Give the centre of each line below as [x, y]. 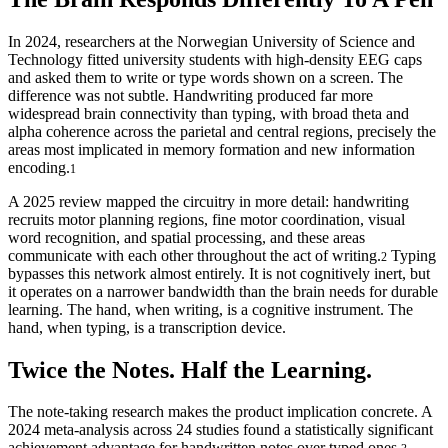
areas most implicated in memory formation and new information [211, 149]
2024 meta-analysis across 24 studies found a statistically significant [220, 430]
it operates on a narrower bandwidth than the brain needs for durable [223, 291]
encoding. [39, 167]
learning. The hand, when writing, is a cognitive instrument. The [210, 309]
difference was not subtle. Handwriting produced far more [190, 95]
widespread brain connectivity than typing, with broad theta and [208, 113]
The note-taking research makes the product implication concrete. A [220, 412]
